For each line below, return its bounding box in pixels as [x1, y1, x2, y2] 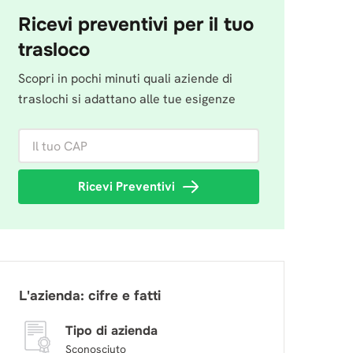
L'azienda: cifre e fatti [19, 288, 161, 304]
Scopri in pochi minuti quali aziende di [18, 70, 232, 87]
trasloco [18, 38, 90, 61]
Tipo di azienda [65, 322, 158, 339]
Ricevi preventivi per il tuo [18, 13, 254, 36]
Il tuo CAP [17, 129, 73, 146]
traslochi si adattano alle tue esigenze [18, 91, 236, 107]
